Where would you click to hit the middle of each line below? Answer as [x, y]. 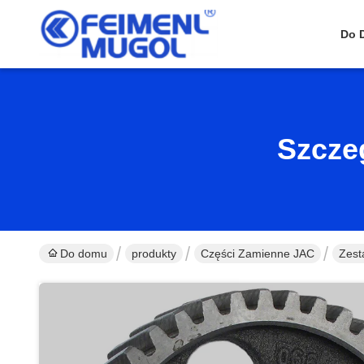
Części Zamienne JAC [258, 253]
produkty [154, 253]
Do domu [84, 253]
